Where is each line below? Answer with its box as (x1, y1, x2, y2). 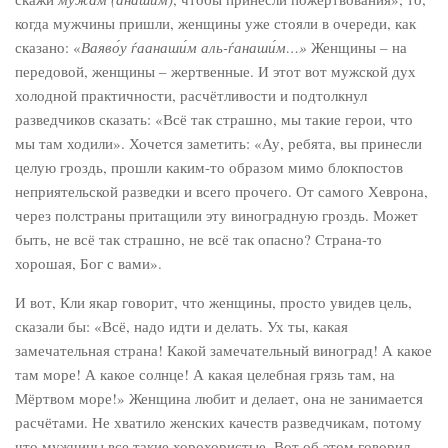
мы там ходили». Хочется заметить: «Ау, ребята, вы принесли (15, 133, 422, 153)
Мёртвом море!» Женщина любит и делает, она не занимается (15, 388, 423, 408)
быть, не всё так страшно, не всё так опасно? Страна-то (15, 229, 382, 249)
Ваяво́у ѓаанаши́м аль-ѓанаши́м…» (81, 37, 307, 57)
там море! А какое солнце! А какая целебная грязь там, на (15, 364, 395, 384)
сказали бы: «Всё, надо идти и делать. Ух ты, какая (15, 316, 348, 336)
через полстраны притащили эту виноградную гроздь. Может (15, 205, 418, 225)
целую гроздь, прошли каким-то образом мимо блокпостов (15, 157, 403, 177)
